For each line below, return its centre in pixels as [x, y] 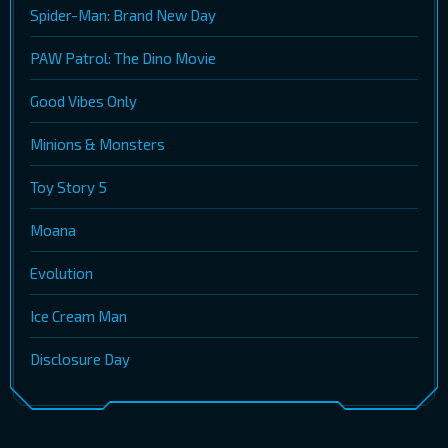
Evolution [61, 273]
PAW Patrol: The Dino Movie [123, 58]
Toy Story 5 [68, 187]
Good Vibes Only [83, 101]
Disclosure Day [80, 359]
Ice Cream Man [78, 316]
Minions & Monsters [97, 144]
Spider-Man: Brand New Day [123, 15]
